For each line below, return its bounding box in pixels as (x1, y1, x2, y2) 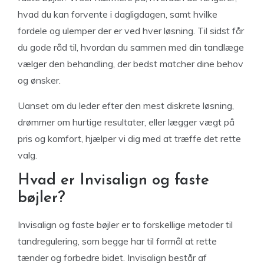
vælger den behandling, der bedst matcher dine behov (18, 58, 243, 70)
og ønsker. (18, 74, 61, 86)
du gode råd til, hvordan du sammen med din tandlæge (18, 41, 244, 53)
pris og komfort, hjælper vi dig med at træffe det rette (18, 133, 241, 144)
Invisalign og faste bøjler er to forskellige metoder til (18, 219, 233, 230)
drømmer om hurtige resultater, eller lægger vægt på (18, 116, 235, 128)
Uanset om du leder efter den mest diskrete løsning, (18, 100, 234, 111)
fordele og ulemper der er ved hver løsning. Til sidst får (18, 25, 244, 37)
